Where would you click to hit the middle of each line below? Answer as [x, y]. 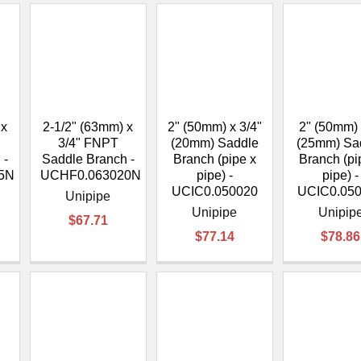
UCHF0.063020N [91, 175]
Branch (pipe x [214, 159]
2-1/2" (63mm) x [88, 127]
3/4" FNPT [88, 143]
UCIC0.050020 [214, 191]
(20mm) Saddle [214, 143]
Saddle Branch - [88, 159]
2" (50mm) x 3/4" [214, 127]
